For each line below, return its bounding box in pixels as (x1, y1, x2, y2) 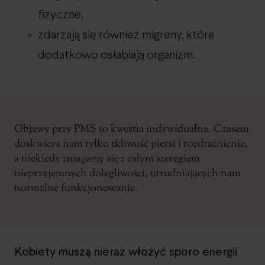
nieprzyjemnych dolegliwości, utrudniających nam (14, 166, 241, 182)
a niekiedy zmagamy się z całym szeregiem (14, 151, 200, 167)
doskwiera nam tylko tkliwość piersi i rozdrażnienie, (14, 136, 248, 152)
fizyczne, (38, 9, 83, 21)
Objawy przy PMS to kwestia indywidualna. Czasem (14, 121, 249, 137)
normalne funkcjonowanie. (14, 180, 138, 196)
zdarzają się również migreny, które (38, 29, 215, 41)
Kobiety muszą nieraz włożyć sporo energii (14, 243, 237, 260)
